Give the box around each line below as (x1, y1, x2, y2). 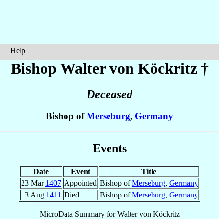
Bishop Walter (10, 60, 109, 77)
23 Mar (21, 178, 45, 187)
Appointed (64, 178, 97, 187)
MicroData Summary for (39, 209, 117, 218)
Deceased (87, 88, 132, 101)
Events (92, 141, 127, 154)
